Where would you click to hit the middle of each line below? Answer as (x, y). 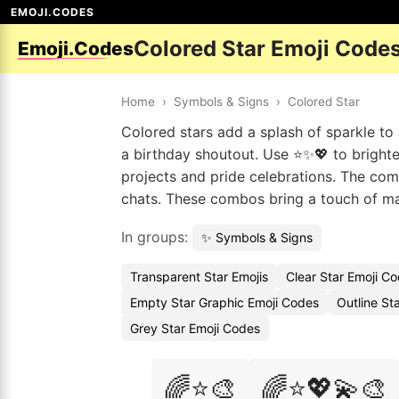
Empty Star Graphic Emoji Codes (224, 302)
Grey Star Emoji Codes (195, 328)
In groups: (157, 237)
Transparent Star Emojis (199, 277)
